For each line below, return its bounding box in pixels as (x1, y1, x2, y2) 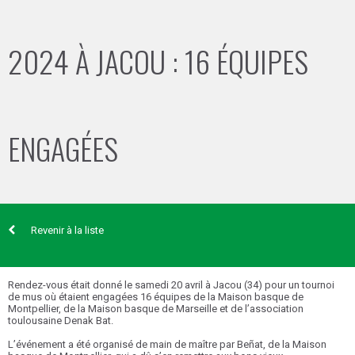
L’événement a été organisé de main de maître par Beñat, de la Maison (8, 338, 326, 350)
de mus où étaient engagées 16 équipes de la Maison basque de (8, 291, 303, 303)
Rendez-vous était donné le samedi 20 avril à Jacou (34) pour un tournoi (8, 279, 334, 291)
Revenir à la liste (31, 224, 104, 236)
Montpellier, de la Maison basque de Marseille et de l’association (8, 303, 303, 315)
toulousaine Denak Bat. (8, 315, 113, 326)
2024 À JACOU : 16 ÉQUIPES (8, 39, 308, 83)
